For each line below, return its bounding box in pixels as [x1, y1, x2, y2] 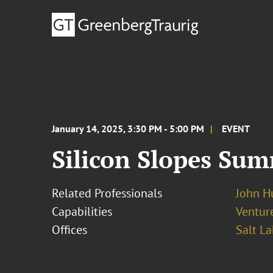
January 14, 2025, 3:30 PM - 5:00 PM [52, 122, 205, 135]
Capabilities [52, 204, 113, 219]
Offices [52, 222, 88, 238]
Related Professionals [52, 185, 163, 201]
